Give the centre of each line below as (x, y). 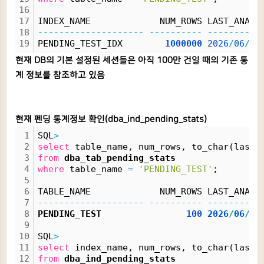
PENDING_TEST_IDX (101, 44)
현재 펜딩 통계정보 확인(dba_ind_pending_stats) (111, 119)
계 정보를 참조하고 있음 (60, 75)
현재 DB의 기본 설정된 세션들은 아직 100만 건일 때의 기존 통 (132, 60)
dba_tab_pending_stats (120, 158)
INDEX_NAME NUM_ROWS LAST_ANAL (146, 21)
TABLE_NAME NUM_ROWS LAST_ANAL (146, 192)
